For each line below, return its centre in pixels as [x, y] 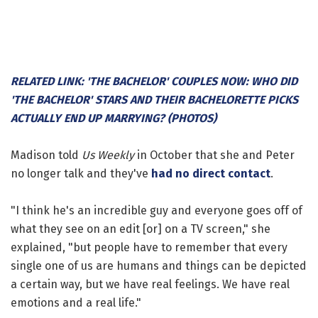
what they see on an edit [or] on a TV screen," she [141, 229]
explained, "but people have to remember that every [149, 247]
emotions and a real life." [76, 302]
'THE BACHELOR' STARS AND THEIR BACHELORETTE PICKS [154, 99]
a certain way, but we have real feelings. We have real [150, 284]
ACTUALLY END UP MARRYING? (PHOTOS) [114, 118]
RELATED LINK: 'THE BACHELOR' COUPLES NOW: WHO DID [154, 81]
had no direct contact [211, 173]
